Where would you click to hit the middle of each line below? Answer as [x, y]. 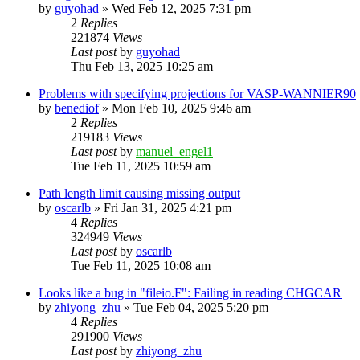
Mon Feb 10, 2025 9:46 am [181, 108]
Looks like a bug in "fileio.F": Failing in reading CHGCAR [190, 292]
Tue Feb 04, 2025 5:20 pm [201, 307]
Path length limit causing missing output [139, 193]
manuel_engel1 [174, 151]
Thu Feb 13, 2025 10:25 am [142, 66]
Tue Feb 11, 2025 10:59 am [141, 166]
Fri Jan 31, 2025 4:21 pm [168, 207]
